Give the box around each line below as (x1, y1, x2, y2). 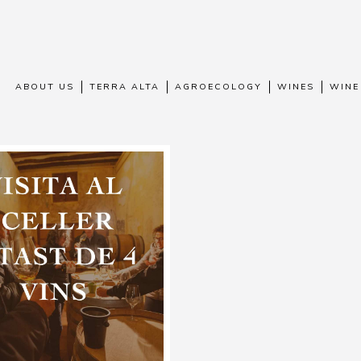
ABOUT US (15, 81, 74, 93)
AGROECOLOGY (174, 81, 262, 93)
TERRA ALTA (89, 81, 160, 93)
